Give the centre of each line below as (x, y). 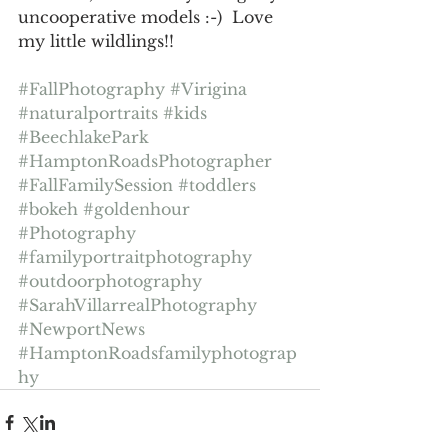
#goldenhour (136, 208)
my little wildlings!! (96, 40)
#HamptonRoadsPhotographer (145, 160)
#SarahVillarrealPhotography (137, 304)
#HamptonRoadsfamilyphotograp (157, 352)
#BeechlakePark (83, 136)
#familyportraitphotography (135, 256)
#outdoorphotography (110, 280)
